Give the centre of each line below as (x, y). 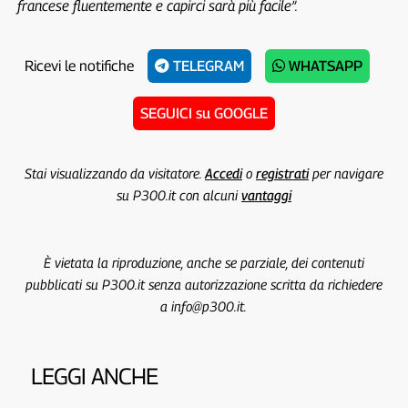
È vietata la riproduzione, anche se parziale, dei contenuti (204, 262)
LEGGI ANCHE (94, 376)
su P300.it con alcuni (178, 194)
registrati (282, 173)
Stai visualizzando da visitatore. (114, 173)
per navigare (346, 173)
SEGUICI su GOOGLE (204, 113)
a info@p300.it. (204, 306)
